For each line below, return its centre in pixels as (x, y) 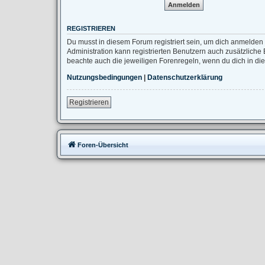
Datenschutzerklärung (185, 78)
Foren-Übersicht (103, 145)
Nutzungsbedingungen (104, 78)
